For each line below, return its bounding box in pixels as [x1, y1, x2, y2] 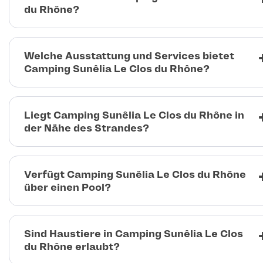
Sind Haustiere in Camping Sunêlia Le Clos [24, 228, 243, 240]
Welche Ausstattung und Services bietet [24, 50, 234, 62]
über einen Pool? [24, 181, 111, 194]
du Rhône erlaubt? [24, 241, 120, 253]
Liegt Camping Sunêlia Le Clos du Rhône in [24, 109, 244, 122]
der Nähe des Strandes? [24, 122, 149, 134]
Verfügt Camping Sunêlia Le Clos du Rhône [24, 168, 246, 181]
